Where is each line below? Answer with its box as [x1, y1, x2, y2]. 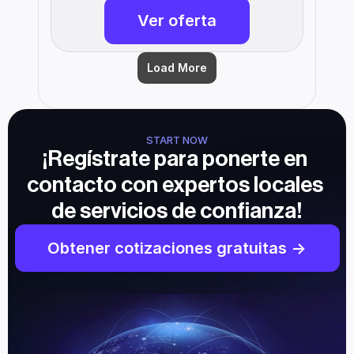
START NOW [146, 134, 208, 147]
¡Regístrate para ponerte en [42, 148, 308, 171]
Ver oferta [137, 11, 217, 31]
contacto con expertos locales [27, 174, 323, 197]
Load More [147, 61, 207, 75]
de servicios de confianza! [51, 200, 303, 223]
